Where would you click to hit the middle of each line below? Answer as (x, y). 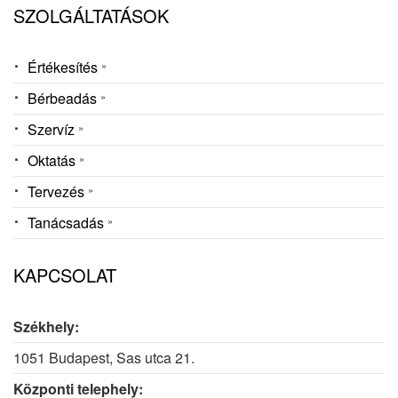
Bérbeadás (64, 98)
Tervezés (58, 191)
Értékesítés (64, 67)
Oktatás (53, 160)
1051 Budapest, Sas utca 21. (104, 358)
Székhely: (46, 326)
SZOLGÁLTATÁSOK (91, 16)
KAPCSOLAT (65, 275)
